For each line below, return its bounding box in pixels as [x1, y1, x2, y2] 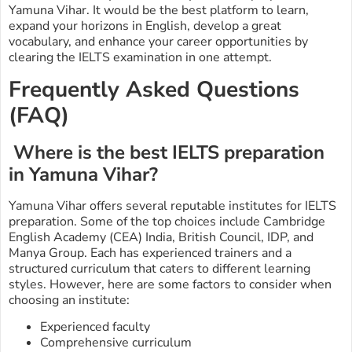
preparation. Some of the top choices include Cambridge [9, 212, 325, 230]
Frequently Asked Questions [9, 74, 299, 104]
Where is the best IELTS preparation [9, 139, 324, 165]
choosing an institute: [9, 291, 130, 309]
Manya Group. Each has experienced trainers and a [9, 244, 291, 262]
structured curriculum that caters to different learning [9, 259, 310, 277]
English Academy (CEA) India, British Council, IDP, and [9, 228, 313, 246]
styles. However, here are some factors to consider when [9, 275, 332, 293]
